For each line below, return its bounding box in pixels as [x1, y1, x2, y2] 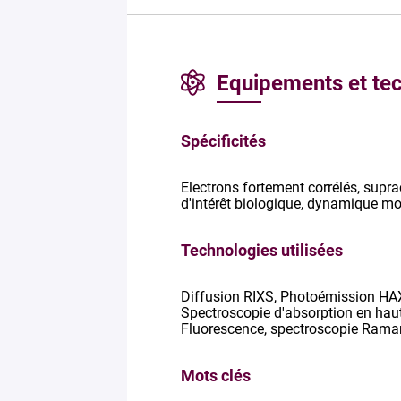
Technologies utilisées [181, 240, 343, 260]
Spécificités [181, 131, 266, 150]
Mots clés [181, 365, 251, 385]
